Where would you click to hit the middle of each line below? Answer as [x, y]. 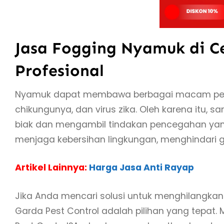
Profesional [59, 70]
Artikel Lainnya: [52, 168]
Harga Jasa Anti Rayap [141, 168]
